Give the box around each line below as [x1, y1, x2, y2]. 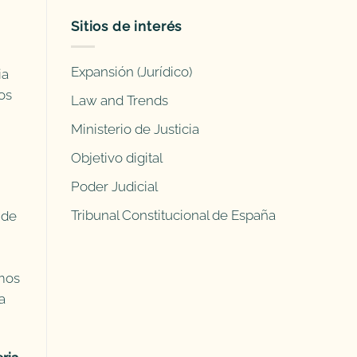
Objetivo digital [71, 150, 163, 167]
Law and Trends [71, 92, 168, 109]
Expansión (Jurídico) [71, 63, 192, 80]
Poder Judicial [71, 178, 158, 195]
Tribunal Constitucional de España [71, 207, 276, 224]
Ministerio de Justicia [71, 121, 199, 138]
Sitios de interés [71, 18, 182, 35]
